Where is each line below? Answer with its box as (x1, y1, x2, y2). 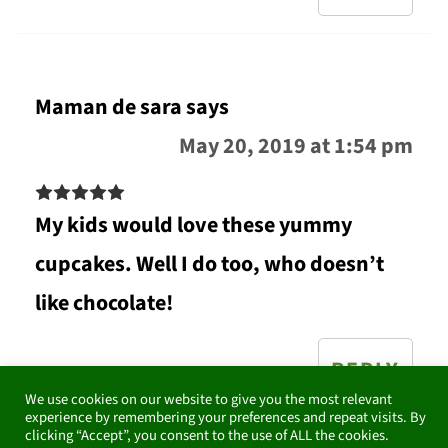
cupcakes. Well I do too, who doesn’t (34, 247, 384, 280)
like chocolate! (34, 286, 173, 319)
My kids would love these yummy (34, 208, 352, 241)
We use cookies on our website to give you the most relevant (25, 388, 392, 410)
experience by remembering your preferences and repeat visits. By (25, 406, 426, 428)
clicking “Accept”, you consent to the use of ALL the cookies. (25, 424, 389, 446)
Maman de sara (34, 90, 182, 123)
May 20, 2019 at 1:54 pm (179, 129, 414, 162)
